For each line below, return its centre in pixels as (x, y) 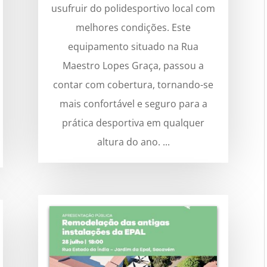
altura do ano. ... (133, 142)
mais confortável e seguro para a (133, 104)
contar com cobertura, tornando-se (133, 85)
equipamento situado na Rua (133, 47)
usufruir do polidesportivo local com (133, 9)
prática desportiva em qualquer (133, 123)
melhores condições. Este (133, 28)
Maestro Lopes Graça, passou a (133, 66)
